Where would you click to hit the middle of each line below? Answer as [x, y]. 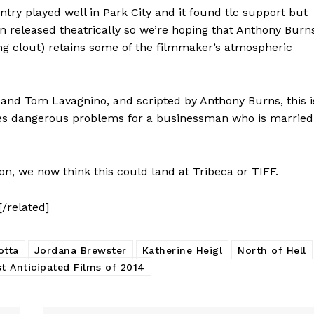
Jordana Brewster [80, 250]
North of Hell [272, 250]
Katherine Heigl [182, 250]
